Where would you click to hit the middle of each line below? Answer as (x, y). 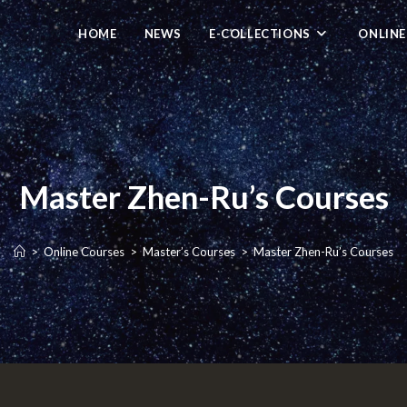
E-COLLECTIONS (259, 34)
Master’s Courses (189, 251)
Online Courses (84, 251)
